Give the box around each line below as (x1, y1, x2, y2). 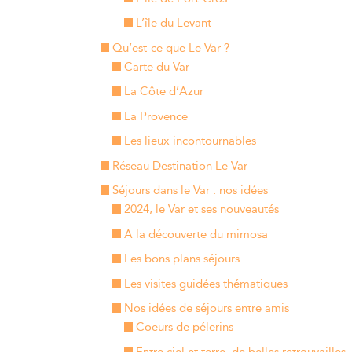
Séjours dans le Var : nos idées (112, 181, 268, 200)
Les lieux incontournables (123, 132, 256, 150)
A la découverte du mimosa (123, 225, 268, 244)
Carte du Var (123, 57, 189, 76)
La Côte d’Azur (123, 82, 203, 101)
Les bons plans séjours (123, 250, 240, 268)
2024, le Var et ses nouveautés (123, 200, 279, 218)
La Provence (123, 107, 188, 126)
